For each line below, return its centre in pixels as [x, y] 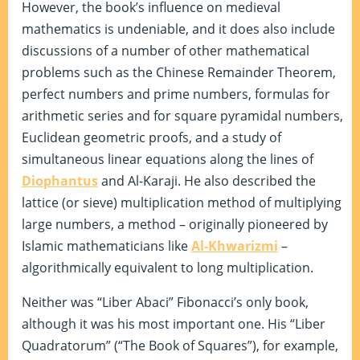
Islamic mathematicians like [106, 246]
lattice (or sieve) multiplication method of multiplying [182, 203]
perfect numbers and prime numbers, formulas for [176, 94]
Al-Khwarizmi [235, 246]
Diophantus [60, 181]
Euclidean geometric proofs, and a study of [151, 138]
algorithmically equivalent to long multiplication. [168, 268]
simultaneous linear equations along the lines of [168, 160]
